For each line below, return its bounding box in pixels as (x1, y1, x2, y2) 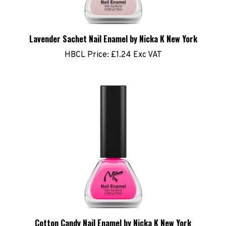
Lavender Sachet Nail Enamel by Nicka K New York (29, 25, 197, 37)
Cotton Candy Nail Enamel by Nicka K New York (35, 209, 191, 221)
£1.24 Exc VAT (108, 42, 162, 52)
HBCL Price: (64, 42, 109, 52)
